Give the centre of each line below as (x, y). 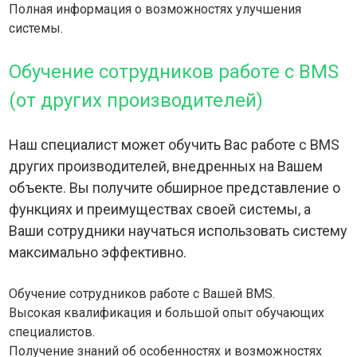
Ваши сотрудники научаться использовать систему (178, 231)
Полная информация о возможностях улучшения (155, 10)
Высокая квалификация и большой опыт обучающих (167, 313)
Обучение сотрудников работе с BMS (174, 72)
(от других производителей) (136, 101)
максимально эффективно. (98, 253)
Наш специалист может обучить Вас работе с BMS (175, 145)
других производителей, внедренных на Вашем (166, 167)
